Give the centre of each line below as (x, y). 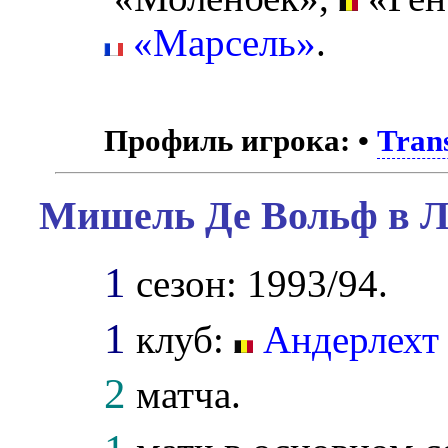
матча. (184, 395)
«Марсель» (220, 42)
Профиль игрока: (227, 140)
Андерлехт (351, 339)
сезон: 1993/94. (257, 283)
